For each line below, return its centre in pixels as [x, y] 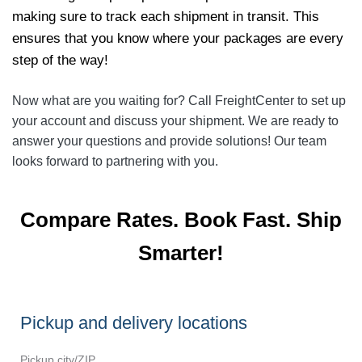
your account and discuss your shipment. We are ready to [175, 121]
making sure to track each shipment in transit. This [166, 17]
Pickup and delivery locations [134, 323]
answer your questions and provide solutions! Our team [169, 141]
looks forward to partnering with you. [117, 161]
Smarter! [181, 253]
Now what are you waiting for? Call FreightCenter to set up [179, 101]
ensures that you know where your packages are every [178, 38]
